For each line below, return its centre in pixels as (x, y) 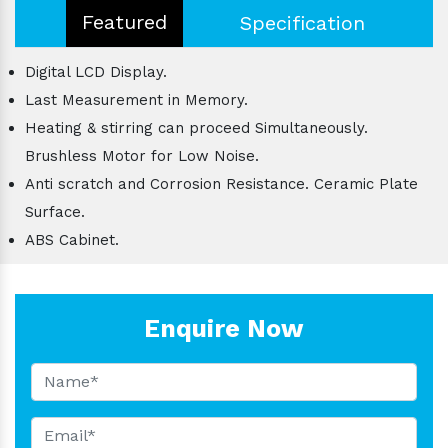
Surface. (55, 211)
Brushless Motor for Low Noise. (142, 155)
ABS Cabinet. (72, 239)
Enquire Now (224, 328)
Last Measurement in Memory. (136, 99)
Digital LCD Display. (96, 71)
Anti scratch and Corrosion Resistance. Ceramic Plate (221, 183)
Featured (124, 21)
